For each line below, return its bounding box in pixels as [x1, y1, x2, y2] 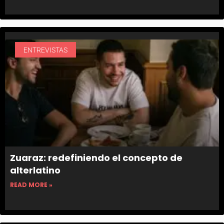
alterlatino [10, 164, 60, 177]
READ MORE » [10, 180, 52, 189]
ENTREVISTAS [23, 45, 67, 54]
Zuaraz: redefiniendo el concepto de [10, 151, 182, 164]
